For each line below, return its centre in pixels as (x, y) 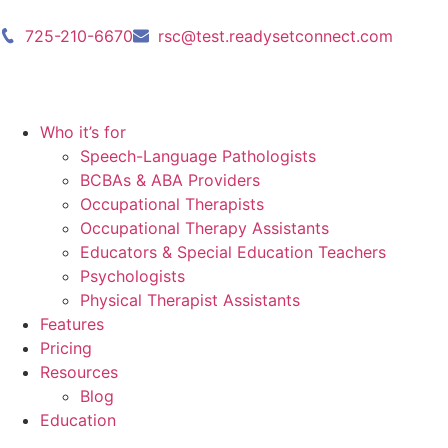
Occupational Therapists (172, 204)
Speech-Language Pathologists (198, 156)
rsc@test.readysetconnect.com (275, 36)
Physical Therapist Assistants (190, 300)
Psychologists (132, 276)
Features (72, 324)
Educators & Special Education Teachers (233, 252)
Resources (79, 372)
